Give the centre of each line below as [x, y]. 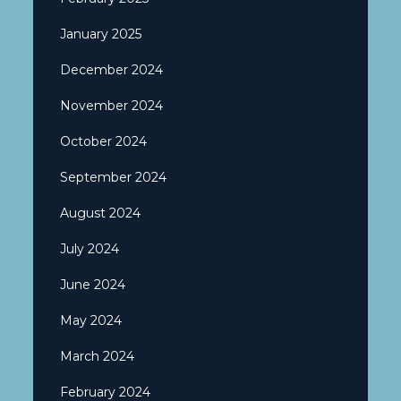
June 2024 [93, 284]
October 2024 [104, 141]
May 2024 [91, 320]
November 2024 [112, 105]
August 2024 [101, 213]
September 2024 [114, 177]
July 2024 [90, 248]
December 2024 [112, 69]
